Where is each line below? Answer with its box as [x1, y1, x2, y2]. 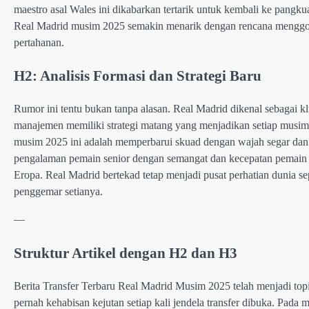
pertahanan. [14, 36, 64, 48]
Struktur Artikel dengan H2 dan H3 [14, 245, 237, 261]
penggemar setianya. [14, 186, 103, 198]
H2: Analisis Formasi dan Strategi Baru [14, 68, 261, 84]
